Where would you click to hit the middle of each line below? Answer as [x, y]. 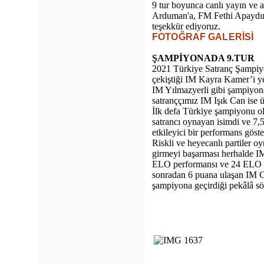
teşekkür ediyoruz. [187, 26]
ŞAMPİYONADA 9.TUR [204, 58]
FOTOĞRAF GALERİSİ [204, 37]
